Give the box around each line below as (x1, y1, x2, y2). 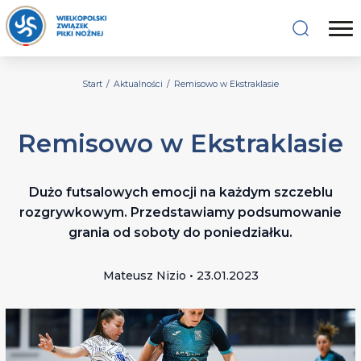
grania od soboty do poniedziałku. (68, 225, 293, 241)
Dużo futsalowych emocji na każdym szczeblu (28, 185, 333, 201)
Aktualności (114, 78, 163, 89)
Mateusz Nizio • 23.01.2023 (102, 268, 259, 284)
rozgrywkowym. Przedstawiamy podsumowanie (19, 205, 342, 221)
